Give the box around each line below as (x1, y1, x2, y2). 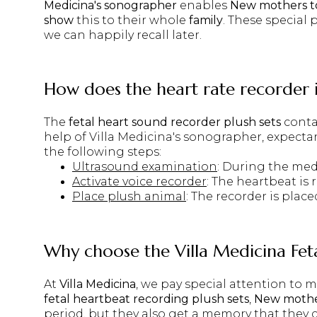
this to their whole (74, 13, 189, 27)
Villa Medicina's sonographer (89, 130, 262, 144)
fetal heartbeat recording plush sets (44, 292, 249, 306)
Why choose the (44, 240, 175, 262)
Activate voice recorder (72, 175, 207, 189)
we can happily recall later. (44, 28, 202, 42)
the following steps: (44, 145, 161, 159)
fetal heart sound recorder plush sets (69, 115, 281, 129)
